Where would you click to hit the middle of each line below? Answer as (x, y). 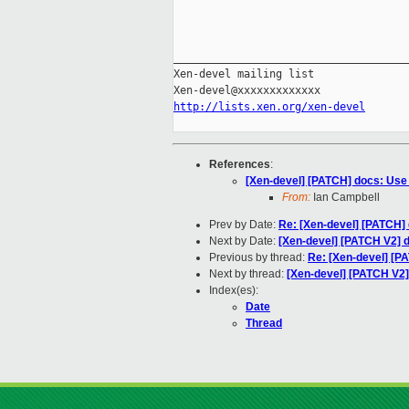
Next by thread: (248, 274)
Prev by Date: (244, 225)
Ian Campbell (345, 198)
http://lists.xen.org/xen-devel (269, 107)
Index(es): (234, 291)
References (240, 165)
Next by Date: (244, 241)
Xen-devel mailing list (244, 74)
